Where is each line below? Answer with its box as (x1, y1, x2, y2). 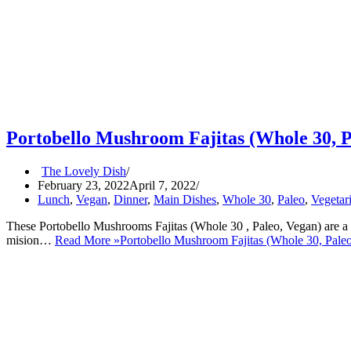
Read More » (55, 233, 120, 247)
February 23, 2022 (38, 179, 129, 192)
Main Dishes (154, 193, 216, 206)
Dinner (114, 193, 147, 206)
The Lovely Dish (42, 165, 126, 178)
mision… (6, 233, 55, 247)
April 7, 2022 (129, 179, 196, 192)
